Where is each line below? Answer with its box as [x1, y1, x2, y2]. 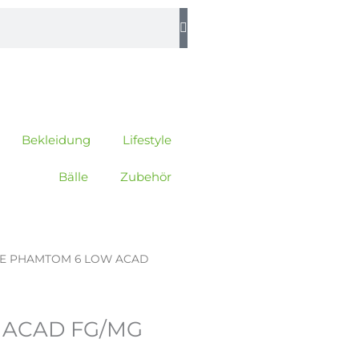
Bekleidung [22, 132, 91, 147]
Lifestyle [123, 132, 171, 147]
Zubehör [120, 169, 171, 184]
